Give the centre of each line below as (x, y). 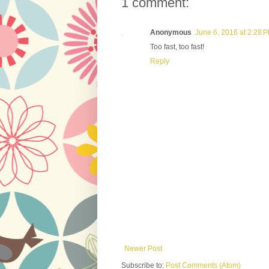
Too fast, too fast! (177, 47)
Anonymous (171, 32)
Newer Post (143, 248)
